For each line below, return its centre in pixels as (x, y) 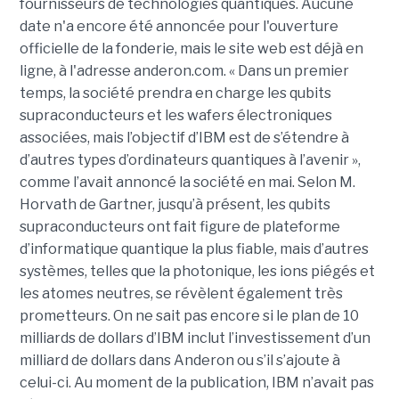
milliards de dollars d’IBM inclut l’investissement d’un (195, 338)
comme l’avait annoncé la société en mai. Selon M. (187, 182)
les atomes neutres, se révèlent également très (181, 293)
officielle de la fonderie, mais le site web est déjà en (191, 48)
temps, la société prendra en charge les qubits (175, 93)
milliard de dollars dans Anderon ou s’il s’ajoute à (179, 360)
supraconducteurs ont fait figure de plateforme (179, 226)
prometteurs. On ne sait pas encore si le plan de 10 (189, 315)
